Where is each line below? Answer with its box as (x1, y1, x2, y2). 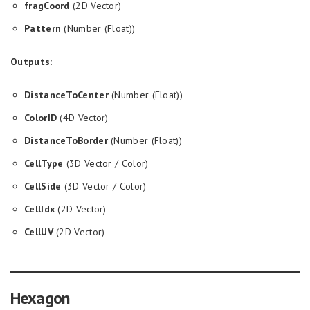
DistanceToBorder (24, 134, 108, 147)
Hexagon (10, 287, 70, 309)
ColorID (24, 111, 57, 124)
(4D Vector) (57, 111, 109, 124)
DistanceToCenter (24, 89, 109, 101)
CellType (24, 157, 64, 170)
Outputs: (10, 55, 53, 68)
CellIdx (24, 203, 55, 215)
